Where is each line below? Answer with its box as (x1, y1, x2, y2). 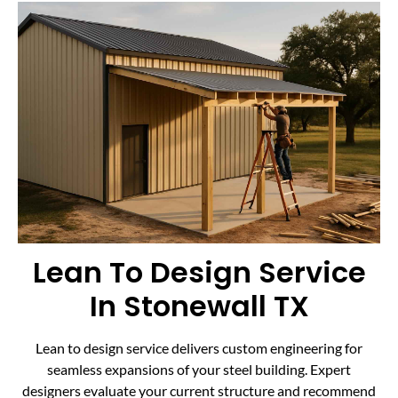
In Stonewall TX (89, 286, 309, 327)
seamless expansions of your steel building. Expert (47, 361, 351, 378)
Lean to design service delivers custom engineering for (36, 339, 362, 357)
